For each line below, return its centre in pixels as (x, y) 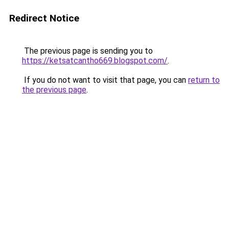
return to (204, 80)
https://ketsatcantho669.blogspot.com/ (95, 61)
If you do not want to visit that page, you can (105, 80)
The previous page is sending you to (87, 51)
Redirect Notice (44, 18)
